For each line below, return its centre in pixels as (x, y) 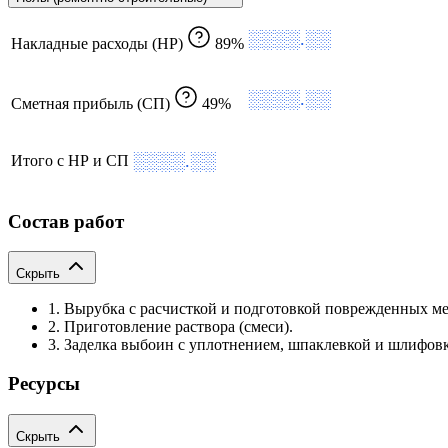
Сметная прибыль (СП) (90, 103)
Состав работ (66, 221)
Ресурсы (44, 384)
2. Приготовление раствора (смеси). (170, 327)
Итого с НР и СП (70, 160)
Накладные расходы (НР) (97, 43)
